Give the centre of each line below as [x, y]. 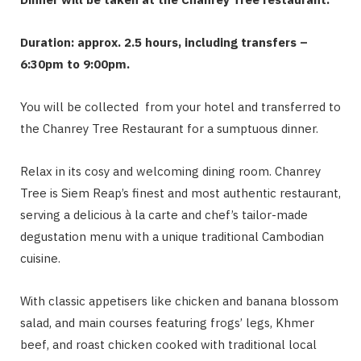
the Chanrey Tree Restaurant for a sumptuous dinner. [169, 129]
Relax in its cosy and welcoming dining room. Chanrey [170, 172]
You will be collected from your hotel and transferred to [180, 107]
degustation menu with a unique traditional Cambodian [172, 237]
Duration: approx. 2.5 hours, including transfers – [164, 43]
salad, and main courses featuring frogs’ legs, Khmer [167, 323]
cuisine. [40, 259]
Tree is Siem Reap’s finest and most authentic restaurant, [180, 193]
